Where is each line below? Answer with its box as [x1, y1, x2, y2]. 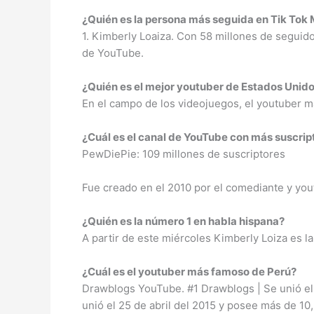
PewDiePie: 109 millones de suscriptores [82, 146, 285, 161]
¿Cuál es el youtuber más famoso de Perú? [82, 264, 296, 278]
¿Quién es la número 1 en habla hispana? [82, 214, 285, 228]
